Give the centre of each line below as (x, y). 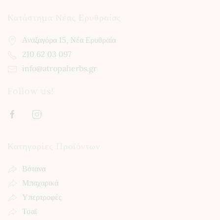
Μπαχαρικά (40, 183)
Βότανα (34, 168)
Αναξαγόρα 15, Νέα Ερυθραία (69, 40)
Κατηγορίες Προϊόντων (54, 146)
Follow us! (31, 91)
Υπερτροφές (42, 197)
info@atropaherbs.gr (59, 68)
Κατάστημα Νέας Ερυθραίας (64, 17)
